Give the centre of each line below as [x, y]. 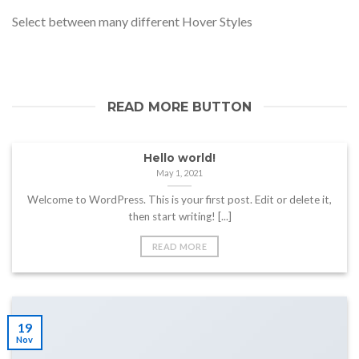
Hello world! [179, 157]
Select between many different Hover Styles [132, 21]
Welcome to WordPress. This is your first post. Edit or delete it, [179, 200]
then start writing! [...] [179, 217]
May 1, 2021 [179, 172]
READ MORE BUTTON [179, 107]
